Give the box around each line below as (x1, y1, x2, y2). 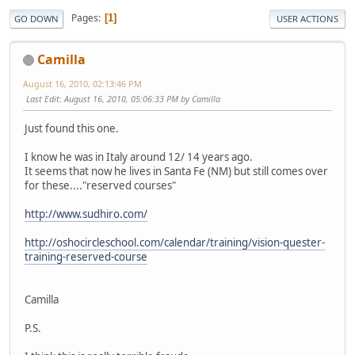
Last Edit (26, 92, 59, 105)
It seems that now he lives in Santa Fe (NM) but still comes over (25, 163, 328, 178)
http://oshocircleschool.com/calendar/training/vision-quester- (25, 235, 325, 250)
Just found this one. (25, 120, 119, 136)
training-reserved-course (25, 249, 147, 264)
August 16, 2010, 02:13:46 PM (23, 77, 142, 90)
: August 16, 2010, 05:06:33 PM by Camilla (59, 92, 220, 105)
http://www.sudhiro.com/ (25, 206, 147, 221)
